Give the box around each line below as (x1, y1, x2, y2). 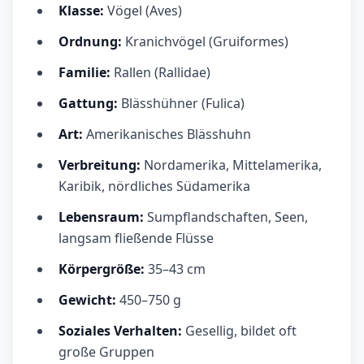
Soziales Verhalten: (58, 322, 185, 340)
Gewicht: (58, 291, 119, 310)
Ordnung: (58, 32, 125, 51)
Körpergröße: (58, 260, 145, 279)
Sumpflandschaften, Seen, (144, 208, 308, 227)
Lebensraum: (58, 208, 144, 227)
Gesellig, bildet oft (185, 322, 297, 340)
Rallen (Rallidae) (110, 63, 210, 82)
